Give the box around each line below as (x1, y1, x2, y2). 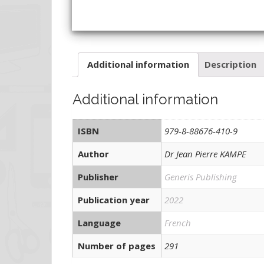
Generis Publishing (164, 170, 237, 183)
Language (78, 216, 121, 229)
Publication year (78, 193, 150, 206)
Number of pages (78, 239, 156, 252)
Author (78, 147, 109, 160)
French (164, 216, 191, 229)
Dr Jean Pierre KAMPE (164, 147, 246, 160)
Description (204, 58, 256, 71)
